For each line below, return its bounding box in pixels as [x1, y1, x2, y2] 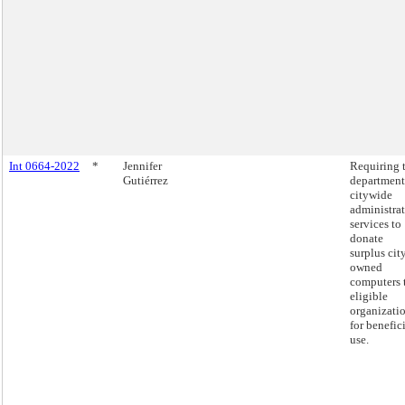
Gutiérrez [123, 174, 168, 187]
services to [350, 217, 401, 231]
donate [350, 231, 383, 245]
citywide [350, 188, 392, 202]
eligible [350, 289, 388, 303]
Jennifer [123, 159, 162, 173]
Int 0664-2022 [9, 159, 80, 173]
